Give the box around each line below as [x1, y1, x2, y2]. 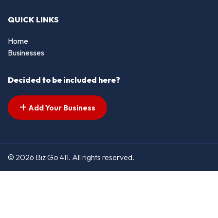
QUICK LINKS [8, 15, 59, 25]
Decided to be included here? [8, 75, 120, 85]
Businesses [8, 48, 44, 58]
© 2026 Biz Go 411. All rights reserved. [8, 152, 134, 162]
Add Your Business [27, 103, 95, 113]
